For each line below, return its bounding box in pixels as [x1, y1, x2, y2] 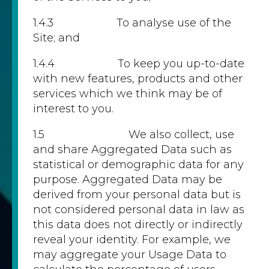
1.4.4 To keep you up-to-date [33, 57, 244, 70]
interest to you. [33, 102, 113, 115]
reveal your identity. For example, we [33, 233, 231, 246]
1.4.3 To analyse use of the [33, 16, 231, 29]
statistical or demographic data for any [33, 158, 244, 171]
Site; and [33, 31, 80, 44]
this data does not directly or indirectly [33, 218, 243, 231]
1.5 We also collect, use [33, 128, 234, 141]
